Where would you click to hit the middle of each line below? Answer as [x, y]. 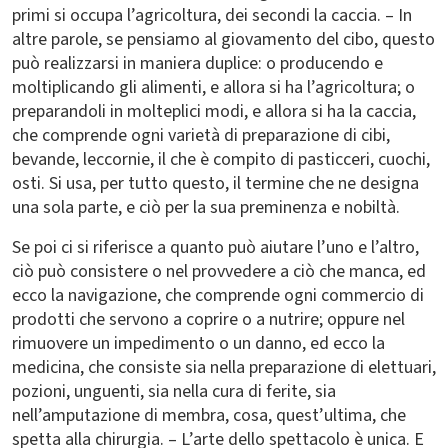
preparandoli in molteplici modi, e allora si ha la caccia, [214, 111]
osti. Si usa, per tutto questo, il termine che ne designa [215, 183]
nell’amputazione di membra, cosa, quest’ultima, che [209, 415]
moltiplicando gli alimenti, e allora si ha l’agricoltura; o [213, 87]
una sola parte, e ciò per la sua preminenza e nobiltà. [206, 207]
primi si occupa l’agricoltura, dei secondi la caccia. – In [212, 15]
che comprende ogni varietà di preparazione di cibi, [201, 135]
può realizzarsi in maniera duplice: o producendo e [197, 63]
